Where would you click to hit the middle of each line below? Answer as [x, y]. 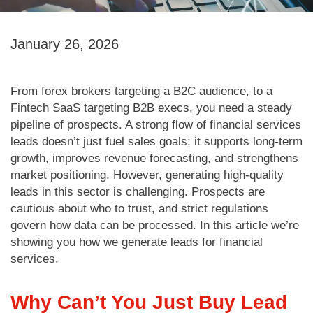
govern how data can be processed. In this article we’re [155, 225]
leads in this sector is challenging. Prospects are [138, 191]
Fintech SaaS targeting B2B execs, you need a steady [151, 108]
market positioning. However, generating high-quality [147, 175]
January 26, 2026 [65, 44]
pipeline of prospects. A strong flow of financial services [156, 124]
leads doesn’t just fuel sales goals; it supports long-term [156, 141]
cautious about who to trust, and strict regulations [139, 208]
